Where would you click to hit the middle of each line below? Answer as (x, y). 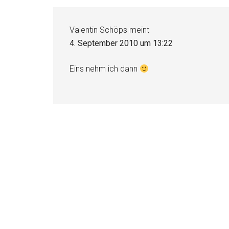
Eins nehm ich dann (105, 69)
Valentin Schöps (98, 30)
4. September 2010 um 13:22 (121, 43)
